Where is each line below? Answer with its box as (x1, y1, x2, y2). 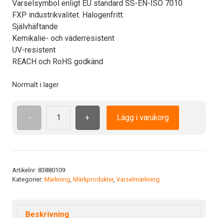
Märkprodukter (73, 175, 113, 183)
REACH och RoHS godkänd (12, 56, 103, 66)
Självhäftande (12, 21, 58, 31)
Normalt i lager (12, 80, 59, 89)
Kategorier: (12, 175, 44, 183)
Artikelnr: (12, 166, 38, 174)
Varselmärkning (116, 175, 160, 183)
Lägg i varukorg (117, 112, 169, 122)
